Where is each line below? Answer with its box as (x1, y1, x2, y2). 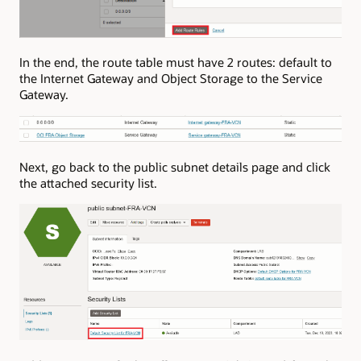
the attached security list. (19, 174, 157, 191)
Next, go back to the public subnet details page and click (19, 158, 330, 175)
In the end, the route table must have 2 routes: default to (19, 53, 332, 70)
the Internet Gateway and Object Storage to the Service (19, 69, 322, 86)
